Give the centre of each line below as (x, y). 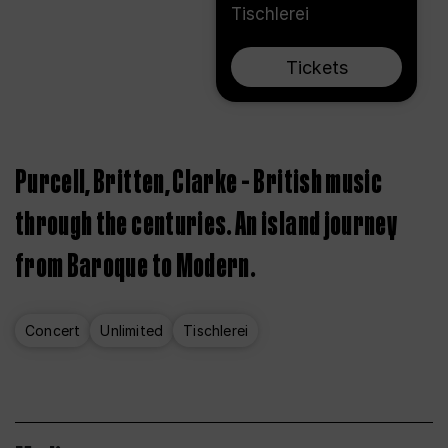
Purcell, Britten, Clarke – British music (199, 183)
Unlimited (132, 330)
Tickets (316, 67)
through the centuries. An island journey (206, 225)
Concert (53, 330)
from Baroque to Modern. (136, 267)
